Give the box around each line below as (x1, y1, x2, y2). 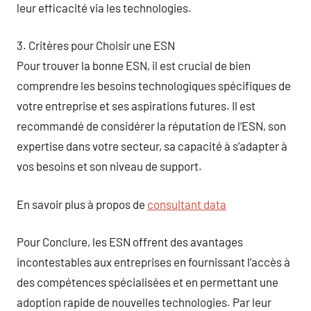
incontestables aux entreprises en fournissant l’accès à (17, 255, 290, 269)
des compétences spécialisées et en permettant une (17, 275, 278, 289)
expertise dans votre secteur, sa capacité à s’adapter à (17, 139, 287, 153)
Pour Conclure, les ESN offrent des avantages (17, 235, 243, 249)
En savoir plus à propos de (17, 196, 147, 211)
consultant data (147, 196, 226, 211)
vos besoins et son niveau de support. (17, 159, 202, 173)
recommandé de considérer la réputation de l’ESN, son (17, 119, 286, 133)
